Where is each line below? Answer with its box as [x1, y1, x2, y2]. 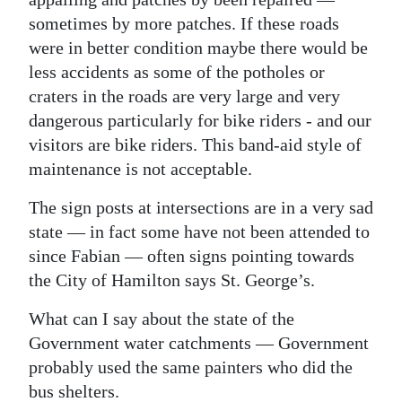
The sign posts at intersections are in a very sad [29, 197, 373, 217]
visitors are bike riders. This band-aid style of [29, 135, 362, 154]
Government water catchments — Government [29, 333, 369, 353]
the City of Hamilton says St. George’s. [29, 270, 315, 290]
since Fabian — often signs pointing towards [29, 246, 354, 266]
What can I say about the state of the [29, 309, 294, 328]
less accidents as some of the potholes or [29, 62, 325, 82]
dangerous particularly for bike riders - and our [29, 110, 371, 130]
